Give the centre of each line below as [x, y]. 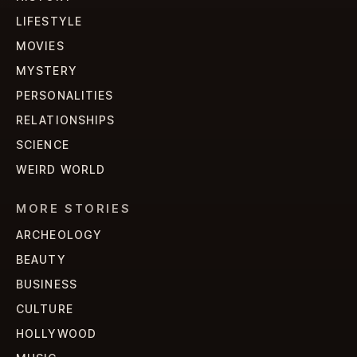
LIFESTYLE [49, 22]
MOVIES [40, 46]
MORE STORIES [74, 209]
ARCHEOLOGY [59, 235]
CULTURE [45, 309]
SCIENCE [43, 145]
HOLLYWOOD [57, 334]
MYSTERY [47, 71]
